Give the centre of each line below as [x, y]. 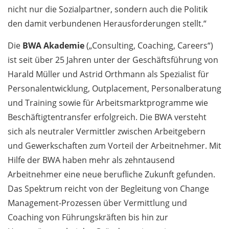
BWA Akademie [54, 46]
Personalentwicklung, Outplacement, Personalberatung [114, 89]
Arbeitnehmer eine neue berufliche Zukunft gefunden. [111, 175]
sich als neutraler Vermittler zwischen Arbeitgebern [107, 132]
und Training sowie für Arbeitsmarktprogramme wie [108, 103]
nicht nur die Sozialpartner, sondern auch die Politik [108, 9]
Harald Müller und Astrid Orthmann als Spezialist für [108, 74]
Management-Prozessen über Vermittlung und [97, 203]
